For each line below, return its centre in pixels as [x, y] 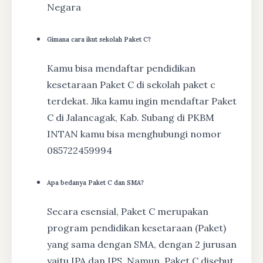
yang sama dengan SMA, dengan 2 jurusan [142, 244]
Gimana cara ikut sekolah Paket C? [99, 39]
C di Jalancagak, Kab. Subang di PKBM [131, 117]
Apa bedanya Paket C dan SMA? [95, 182]
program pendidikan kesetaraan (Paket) [136, 227]
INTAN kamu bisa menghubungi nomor [134, 134]
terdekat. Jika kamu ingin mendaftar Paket [142, 101]
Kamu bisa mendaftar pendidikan [121, 68]
